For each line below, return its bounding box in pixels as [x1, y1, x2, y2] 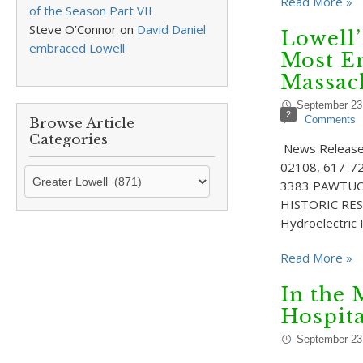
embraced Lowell [29, 40, 125, 56]
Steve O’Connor [29, 21, 117, 37]
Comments [304, 113, 356, 126]
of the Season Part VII [29, 2, 152, 19]
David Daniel [137, 21, 206, 37]
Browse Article [29, 115, 135, 132]
